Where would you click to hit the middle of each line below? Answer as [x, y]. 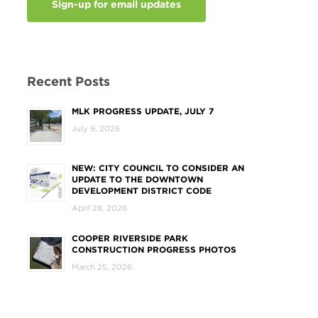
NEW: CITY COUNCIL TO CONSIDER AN [158, 168]
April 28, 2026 [99, 208]
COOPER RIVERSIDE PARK [130, 238]
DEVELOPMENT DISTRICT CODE [141, 191]
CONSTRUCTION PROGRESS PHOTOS [154, 250]
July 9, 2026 [95, 128]
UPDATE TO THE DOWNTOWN [137, 179]
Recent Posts [68, 81]
